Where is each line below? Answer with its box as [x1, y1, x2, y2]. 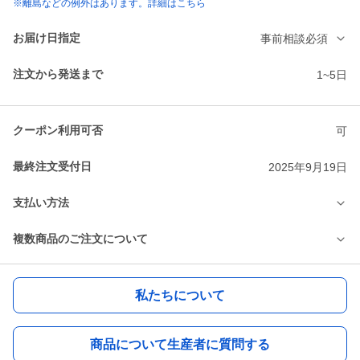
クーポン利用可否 [13, 124, 103, 137]
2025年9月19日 [268, 160, 347, 174]
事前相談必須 [260, 31, 328, 45]
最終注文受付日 [13, 160, 92, 174]
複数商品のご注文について [13, 232, 148, 246]
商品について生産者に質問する [90, 337, 270, 351]
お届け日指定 [13, 31, 80, 45]
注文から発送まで [13, 67, 103, 81]
